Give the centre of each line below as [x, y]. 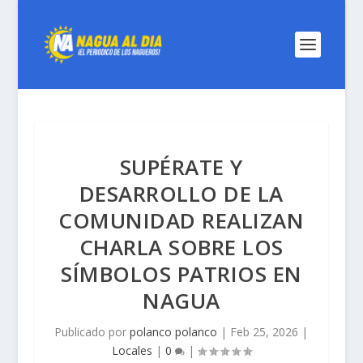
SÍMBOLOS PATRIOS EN [181, 274]
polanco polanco [174, 332]
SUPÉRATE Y [181, 167]
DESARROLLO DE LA [181, 194]
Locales [132, 350]
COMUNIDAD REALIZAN [181, 220]
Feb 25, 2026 [265, 332]
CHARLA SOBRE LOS [181, 247]
